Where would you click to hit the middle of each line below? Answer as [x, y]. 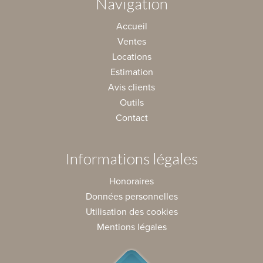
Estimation [131, 72]
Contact [131, 118]
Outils [131, 102]
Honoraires [131, 181]
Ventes [131, 41]
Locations [131, 57]
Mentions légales [131, 227]
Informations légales [131, 158]
